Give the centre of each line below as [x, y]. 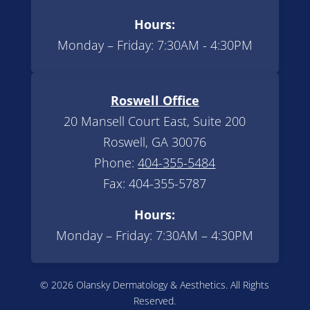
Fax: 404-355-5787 [155, 183]
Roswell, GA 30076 [155, 142]
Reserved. [155, 300]
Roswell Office [155, 100]
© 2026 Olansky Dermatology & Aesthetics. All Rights [155, 284]
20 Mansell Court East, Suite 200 [155, 121]
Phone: [116, 162]
